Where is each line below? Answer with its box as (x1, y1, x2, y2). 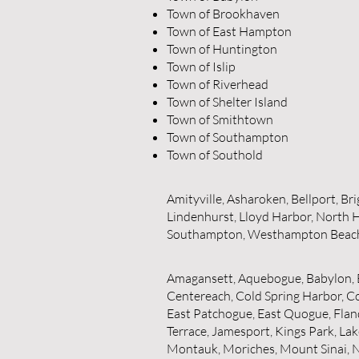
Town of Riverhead (167, 76, 268, 92)
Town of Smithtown (167, 111, 273, 127)
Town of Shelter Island (167, 94, 288, 110)
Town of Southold (167, 147, 263, 163)
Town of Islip (167, 58, 236, 75)
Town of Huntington (167, 41, 277, 57)
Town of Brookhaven (167, 6, 280, 22)
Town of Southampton (167, 129, 288, 145)
